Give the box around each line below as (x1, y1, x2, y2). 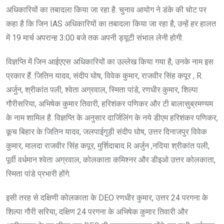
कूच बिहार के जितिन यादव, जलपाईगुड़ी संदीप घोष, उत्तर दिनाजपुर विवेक (6, 126, 207, 136)
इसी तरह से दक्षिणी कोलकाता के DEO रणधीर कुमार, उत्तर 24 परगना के (6, 192, 208, 202)
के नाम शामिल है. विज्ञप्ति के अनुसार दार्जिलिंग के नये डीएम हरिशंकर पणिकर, (6, 112, 218, 122)
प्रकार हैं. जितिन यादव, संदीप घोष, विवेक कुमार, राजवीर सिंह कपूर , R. (6, 70, 203, 80)
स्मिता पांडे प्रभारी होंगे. (6, 168, 70, 178)
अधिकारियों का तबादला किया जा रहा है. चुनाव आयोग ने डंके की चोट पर (6, 4, 206, 14)
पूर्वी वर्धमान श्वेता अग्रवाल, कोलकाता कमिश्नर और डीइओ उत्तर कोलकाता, (6, 154, 215, 164)
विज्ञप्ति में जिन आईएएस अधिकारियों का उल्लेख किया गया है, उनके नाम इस (6, 56, 213, 66)
